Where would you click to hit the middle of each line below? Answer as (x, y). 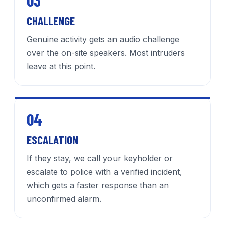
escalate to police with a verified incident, (104, 172)
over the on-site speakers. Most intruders (106, 53)
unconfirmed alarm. (64, 199)
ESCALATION (52, 140)
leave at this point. (61, 67)
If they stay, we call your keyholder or (100, 158)
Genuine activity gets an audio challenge (103, 39)
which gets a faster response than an (98, 186)
